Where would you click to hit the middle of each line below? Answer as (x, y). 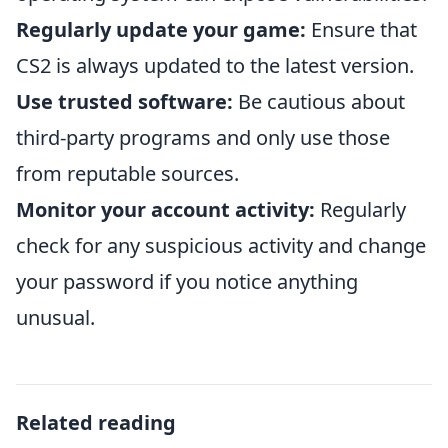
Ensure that (361, 29)
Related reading (96, 422)
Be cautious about (319, 101)
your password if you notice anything (187, 281)
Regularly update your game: (161, 29)
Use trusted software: (124, 101)
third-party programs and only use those (203, 137)
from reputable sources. (127, 173)
